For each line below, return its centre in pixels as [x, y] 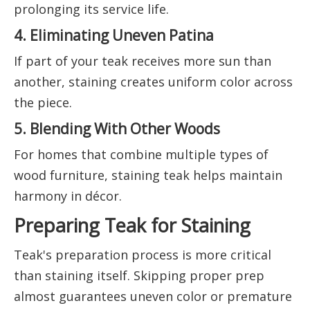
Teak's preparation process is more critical [143, 255]
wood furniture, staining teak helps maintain [148, 175]
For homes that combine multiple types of [141, 155]
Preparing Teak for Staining [132, 226]
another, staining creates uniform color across [153, 82]
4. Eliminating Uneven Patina [114, 35]
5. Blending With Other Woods [117, 129]
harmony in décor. [68, 196]
